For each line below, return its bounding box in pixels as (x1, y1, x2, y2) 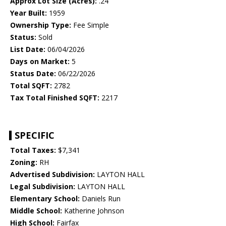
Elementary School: (10, 194, 80, 204)
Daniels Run (80, 194, 121, 204)
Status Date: (10, 69, 56, 79)
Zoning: (10, 157, 37, 167)
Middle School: (10, 206, 62, 216)
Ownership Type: (10, 20, 71, 30)
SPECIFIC (15, 129, 54, 142)
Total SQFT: (10, 81, 52, 91)
